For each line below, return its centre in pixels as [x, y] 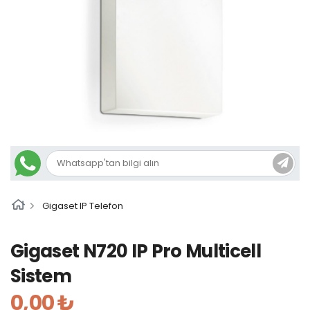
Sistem [41, 276]
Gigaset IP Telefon [83, 206]
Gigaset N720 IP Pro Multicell [136, 251]
